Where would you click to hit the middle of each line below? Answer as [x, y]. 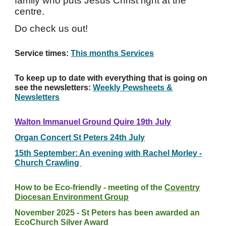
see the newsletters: [54, 88]
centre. [32, 11]
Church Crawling [48, 163]
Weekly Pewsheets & [133, 88]
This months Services [112, 53]
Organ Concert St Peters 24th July [80, 137]
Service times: [43, 53]
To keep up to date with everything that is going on [111, 78]
